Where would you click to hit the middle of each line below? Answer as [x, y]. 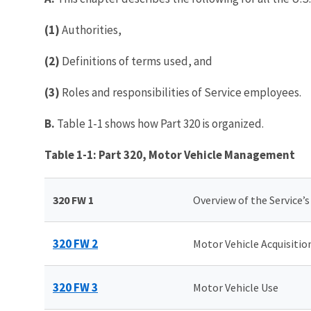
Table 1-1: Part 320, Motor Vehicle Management [170, 154]
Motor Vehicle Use [236, 287]
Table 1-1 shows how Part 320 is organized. [159, 123]
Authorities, [92, 30]
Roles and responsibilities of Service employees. [180, 92]
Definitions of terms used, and [137, 61]
